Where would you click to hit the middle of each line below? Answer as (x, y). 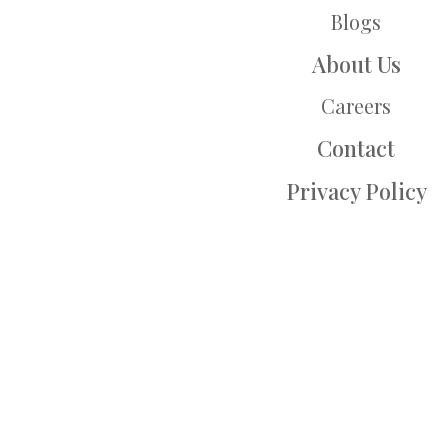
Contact (356, 148)
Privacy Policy (356, 191)
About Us (356, 64)
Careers (356, 106)
